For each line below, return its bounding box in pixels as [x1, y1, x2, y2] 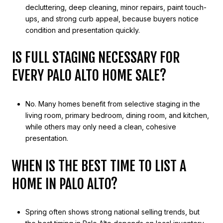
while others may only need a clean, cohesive [25, 122, 176, 131]
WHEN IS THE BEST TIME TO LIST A [12, 157, 186, 175]
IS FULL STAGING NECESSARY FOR [12, 49, 180, 67]
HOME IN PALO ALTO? [12, 175, 117, 193]
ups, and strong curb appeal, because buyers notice [25, 14, 199, 23]
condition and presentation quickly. [25, 25, 140, 34]
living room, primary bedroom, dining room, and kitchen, [25, 111, 209, 119]
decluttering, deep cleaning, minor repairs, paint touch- [25, 2, 207, 11]
